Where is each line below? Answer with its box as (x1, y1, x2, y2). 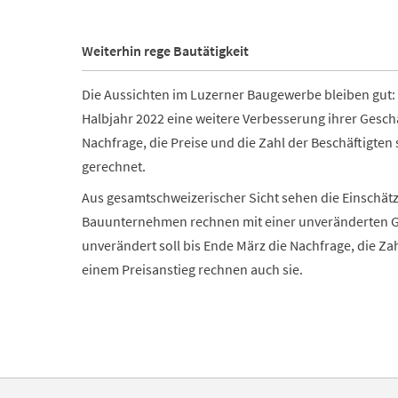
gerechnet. (82, 157, 146, 176)
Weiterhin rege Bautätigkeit (82, 41, 249, 60)
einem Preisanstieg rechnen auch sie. (82, 260, 303, 279)
